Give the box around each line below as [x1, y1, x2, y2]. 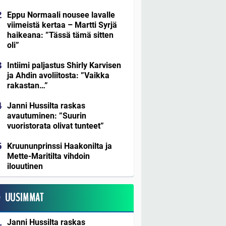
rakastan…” [7, 80, 48, 90]
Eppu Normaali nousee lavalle [7, 10, 115, 20]
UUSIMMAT [5, 190, 44, 205]
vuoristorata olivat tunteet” [7, 121, 104, 131]
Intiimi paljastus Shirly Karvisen [7, 60, 121, 70]
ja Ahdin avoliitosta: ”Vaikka [7, 70, 109, 80]
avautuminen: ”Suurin [7, 110, 86, 121]
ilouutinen [7, 161, 43, 171]
